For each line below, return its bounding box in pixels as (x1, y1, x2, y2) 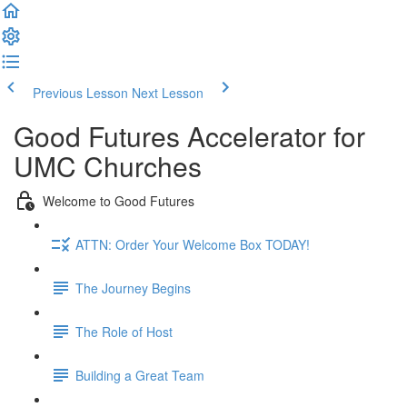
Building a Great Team (75, 365, 204, 384)
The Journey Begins (75, 278, 191, 297)
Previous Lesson (33, 84, 128, 102)
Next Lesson (132, 84, 203, 102)
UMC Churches (14, 146, 202, 185)
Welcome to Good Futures (43, 191, 194, 210)
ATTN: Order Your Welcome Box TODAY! (75, 234, 310, 253)
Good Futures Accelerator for (14, 116, 365, 155)
